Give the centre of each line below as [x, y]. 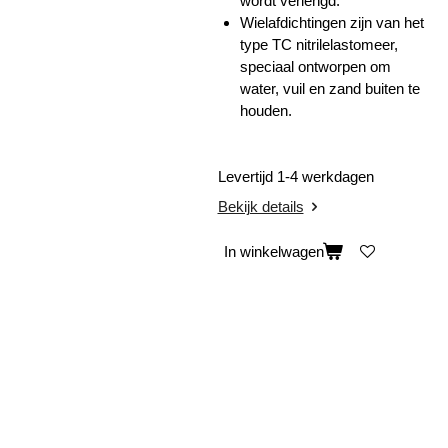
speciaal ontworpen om [315, 66]
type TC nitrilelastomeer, [319, 44]
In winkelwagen [273, 252]
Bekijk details [260, 206]
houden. [266, 110]
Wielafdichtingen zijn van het [332, 22]
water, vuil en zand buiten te [330, 88]
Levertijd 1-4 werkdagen [297, 177]
